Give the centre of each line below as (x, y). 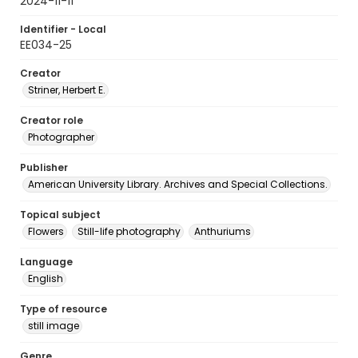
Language (46, 262)
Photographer (61, 137)
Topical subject (60, 215)
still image (54, 326)
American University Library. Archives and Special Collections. (178, 184)
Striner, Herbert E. (67, 90)
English (46, 278)
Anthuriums (223, 231)
